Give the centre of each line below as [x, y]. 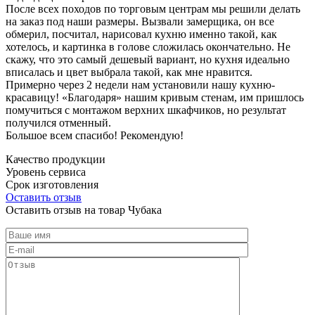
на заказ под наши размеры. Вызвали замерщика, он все [140, 21]
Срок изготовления [52, 184]
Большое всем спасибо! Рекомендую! [95, 135]
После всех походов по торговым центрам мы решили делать [153, 8]
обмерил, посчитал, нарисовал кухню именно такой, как [141, 34]
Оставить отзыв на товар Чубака [84, 210]
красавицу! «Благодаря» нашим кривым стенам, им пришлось [155, 97]
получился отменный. [58, 122]
